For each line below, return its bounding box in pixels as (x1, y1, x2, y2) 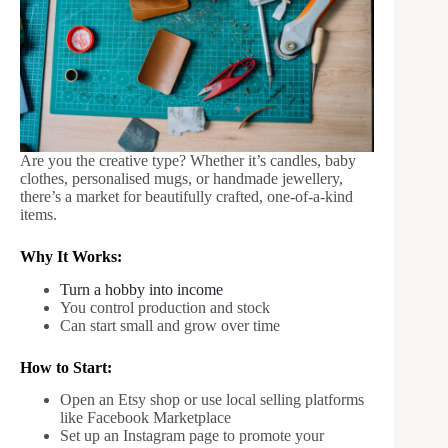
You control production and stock (60, 298, 270, 316)
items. (20, 205, 57, 223)
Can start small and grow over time (60, 316, 280, 334)
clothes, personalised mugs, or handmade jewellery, (20, 169, 343, 187)
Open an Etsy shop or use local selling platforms (60, 391, 364, 409)
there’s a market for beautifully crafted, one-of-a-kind (20, 187, 353, 205)
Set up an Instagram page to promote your (60, 427, 324, 445)
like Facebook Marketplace (60, 409, 231, 427)
